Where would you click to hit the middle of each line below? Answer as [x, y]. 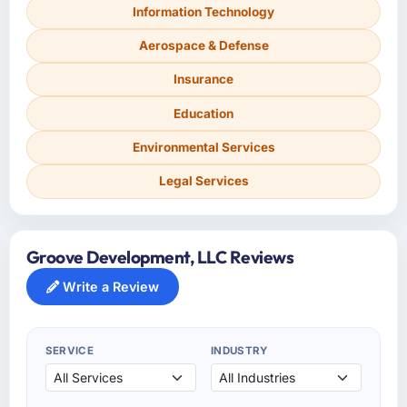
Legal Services [203, 181]
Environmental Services [203, 147]
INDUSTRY [239, 350]
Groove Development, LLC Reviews [160, 257]
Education [203, 113]
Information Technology [203, 11]
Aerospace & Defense [203, 45]
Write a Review [109, 286]
